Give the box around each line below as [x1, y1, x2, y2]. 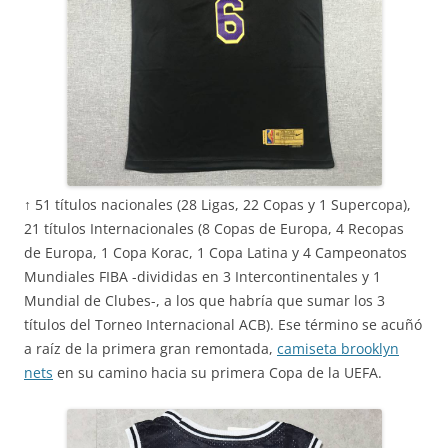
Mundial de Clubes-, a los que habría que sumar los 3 [24, 291, 385, 310]
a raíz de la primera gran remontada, [24, 339, 277, 358]
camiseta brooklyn [277, 339, 399, 358]
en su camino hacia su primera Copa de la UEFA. [53, 363, 382, 382]
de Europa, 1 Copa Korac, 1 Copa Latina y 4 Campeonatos [24, 243, 407, 262]
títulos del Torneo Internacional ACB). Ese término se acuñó [24, 315, 422, 334]
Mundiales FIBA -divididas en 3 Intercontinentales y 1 [24, 267, 381, 286]
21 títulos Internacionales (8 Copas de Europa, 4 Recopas [24, 219, 404, 238]
